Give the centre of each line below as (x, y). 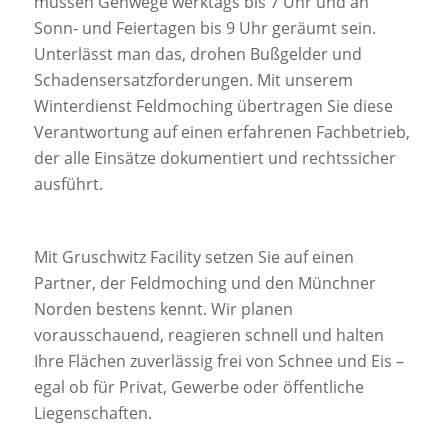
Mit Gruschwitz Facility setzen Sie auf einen (193, 257)
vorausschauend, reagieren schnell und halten (208, 335)
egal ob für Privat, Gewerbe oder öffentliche (198, 387)
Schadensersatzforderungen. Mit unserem (193, 79)
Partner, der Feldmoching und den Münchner (204, 283)
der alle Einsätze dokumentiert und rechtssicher (214, 157)
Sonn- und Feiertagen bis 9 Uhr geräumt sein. (204, 27)
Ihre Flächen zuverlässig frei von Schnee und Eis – (218, 361)
